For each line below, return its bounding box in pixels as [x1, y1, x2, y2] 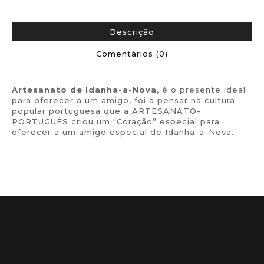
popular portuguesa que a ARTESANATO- [12, 106, 201, 115]
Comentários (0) [96, 49, 168, 58]
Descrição [110, 27, 154, 37]
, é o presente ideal [157, 85, 246, 94]
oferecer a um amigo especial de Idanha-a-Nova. [12, 127, 234, 137]
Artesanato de [12, 85, 85, 94]
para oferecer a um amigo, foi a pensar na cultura [12, 95, 235, 105]
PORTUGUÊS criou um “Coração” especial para [12, 117, 220, 126]
